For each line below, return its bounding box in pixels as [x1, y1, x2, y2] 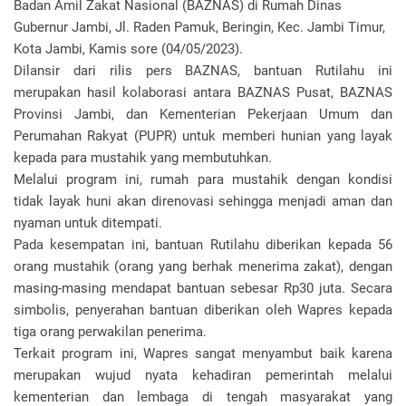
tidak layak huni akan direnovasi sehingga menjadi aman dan [14, 193, 392, 209]
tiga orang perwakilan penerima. [14, 324, 210, 340]
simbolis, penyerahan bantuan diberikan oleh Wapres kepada [14, 302, 392, 318]
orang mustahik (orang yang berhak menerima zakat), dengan [14, 258, 392, 275]
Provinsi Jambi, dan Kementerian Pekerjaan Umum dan [14, 106, 392, 122]
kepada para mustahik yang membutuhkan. [14, 150, 275, 166]
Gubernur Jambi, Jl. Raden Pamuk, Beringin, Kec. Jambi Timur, [14, 19, 385, 35]
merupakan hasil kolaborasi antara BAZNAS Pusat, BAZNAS [14, 84, 392, 101]
